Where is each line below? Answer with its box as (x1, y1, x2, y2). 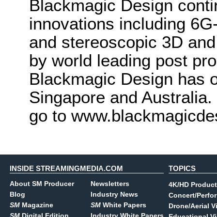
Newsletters (91, 180, 129, 187)
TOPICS (169, 164, 196, 172)
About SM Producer (10, 180, 74, 187)
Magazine (20, 201, 53, 209)
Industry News (91, 190, 138, 198)
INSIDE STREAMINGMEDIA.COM (10, 164, 123, 172)
